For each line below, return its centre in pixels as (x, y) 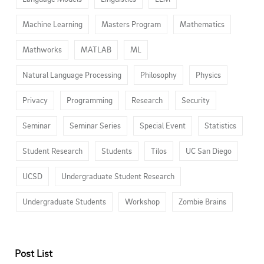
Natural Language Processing (72, 75)
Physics (208, 75)
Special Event (163, 125)
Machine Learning (52, 24)
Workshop (142, 201)
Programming (90, 100)
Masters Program (131, 24)
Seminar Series (95, 125)
